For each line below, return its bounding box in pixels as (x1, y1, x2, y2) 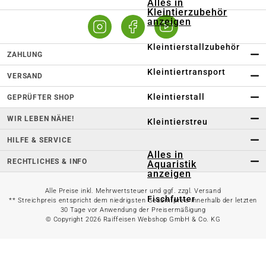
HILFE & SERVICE (7, 135, 72, 144)
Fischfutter (147, 194, 195, 204)
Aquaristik (147, 159, 197, 170)
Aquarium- (147, 219, 192, 229)
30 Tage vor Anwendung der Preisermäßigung (60, 206, 206, 214)
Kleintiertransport (147, 67, 226, 77)
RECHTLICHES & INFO (7, 157, 88, 166)
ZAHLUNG (7, 50, 43, 59)
